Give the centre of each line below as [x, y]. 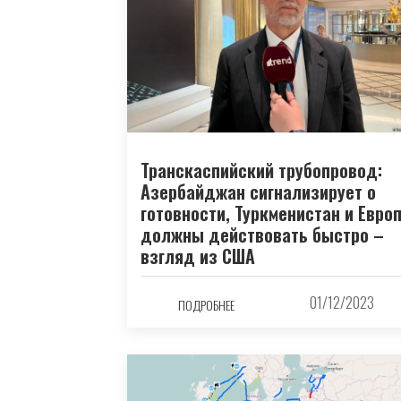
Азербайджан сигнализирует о [258, 192]
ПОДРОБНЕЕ [207, 304]
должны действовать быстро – [262, 235]
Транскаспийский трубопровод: [261, 171]
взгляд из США [198, 256]
